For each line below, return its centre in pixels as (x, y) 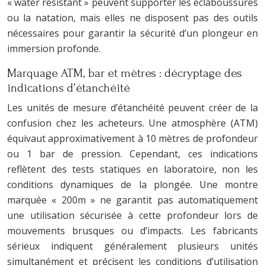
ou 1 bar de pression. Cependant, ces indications (132, 153)
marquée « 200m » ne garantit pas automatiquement (132, 200)
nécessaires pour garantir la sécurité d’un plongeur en (132, 33)
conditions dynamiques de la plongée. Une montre (132, 184)
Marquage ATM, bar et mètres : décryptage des (125, 73)
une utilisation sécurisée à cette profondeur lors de (132, 215)
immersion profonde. (54, 48)
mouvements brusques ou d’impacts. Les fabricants (132, 230)
